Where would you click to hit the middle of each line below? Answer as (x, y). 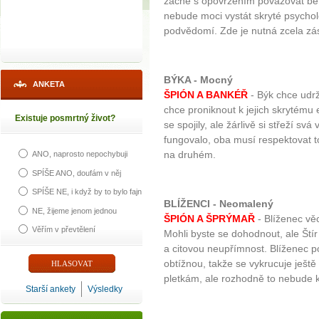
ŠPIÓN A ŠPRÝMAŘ (209, 219)
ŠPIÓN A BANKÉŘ (206, 95)
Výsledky (105, 289)
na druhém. (190, 155)
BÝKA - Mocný (198, 80)
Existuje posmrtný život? (65, 118)
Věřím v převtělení (64, 229)
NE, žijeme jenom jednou (74, 210)
